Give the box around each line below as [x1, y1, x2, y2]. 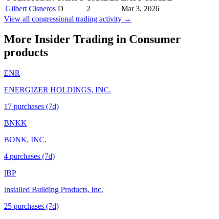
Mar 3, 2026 [121, 4, 159, 13]
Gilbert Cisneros [5, 4, 56, 13]
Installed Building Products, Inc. [4, 185, 103, 194]
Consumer [129, 33, 181, 46]
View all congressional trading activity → [4, 14, 131, 23]
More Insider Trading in [4, 33, 129, 46]
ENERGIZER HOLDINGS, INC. [4, 86, 111, 94]
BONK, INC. [4, 135, 46, 144]
